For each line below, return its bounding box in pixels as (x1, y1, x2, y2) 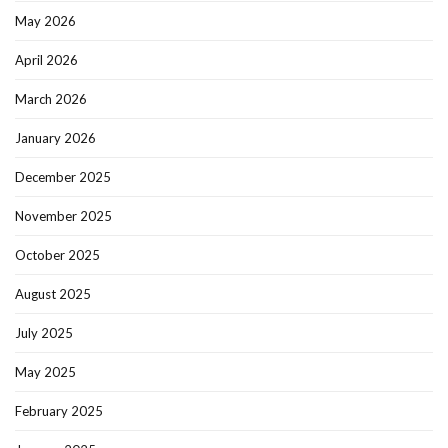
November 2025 (15, 208, 112, 225)
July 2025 (15, 325, 73, 342)
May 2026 (15, 13, 76, 30)
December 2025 (15, 169, 111, 186)
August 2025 (15, 286, 91, 303)
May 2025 (15, 364, 76, 381)
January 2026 (15, 130, 96, 147)
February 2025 (15, 403, 103, 420)
